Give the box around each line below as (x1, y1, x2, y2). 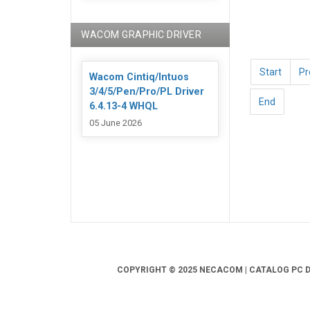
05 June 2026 (89, 118, 142, 129)
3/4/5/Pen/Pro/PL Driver (89, 85, 204, 98)
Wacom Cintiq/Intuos (89, 71, 189, 83)
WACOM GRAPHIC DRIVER (81, 28, 201, 40)
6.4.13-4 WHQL (89, 100, 158, 112)
